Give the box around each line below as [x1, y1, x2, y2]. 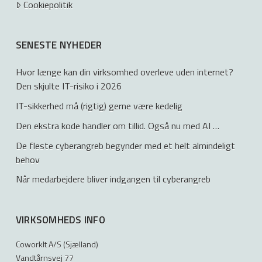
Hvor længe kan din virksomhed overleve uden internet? [15, 65, 233, 80]
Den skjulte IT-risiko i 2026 [15, 79, 122, 94]
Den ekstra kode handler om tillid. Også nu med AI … [15, 118, 219, 133]
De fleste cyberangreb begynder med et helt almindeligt [15, 138, 235, 153]
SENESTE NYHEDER [15, 37, 102, 53]
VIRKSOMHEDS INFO [15, 212, 105, 228]
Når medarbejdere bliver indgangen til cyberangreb [15, 172, 211, 187]
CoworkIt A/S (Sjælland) [15, 237, 98, 250]
